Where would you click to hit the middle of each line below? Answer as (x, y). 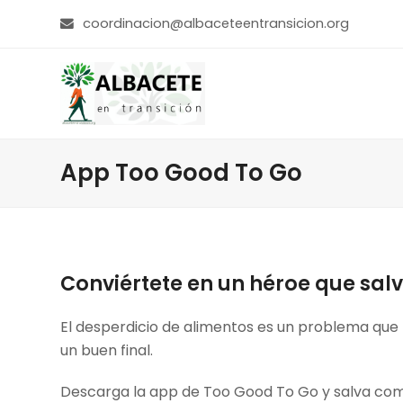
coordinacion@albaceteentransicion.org (216, 23)
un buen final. (107, 350)
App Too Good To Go (182, 173)
